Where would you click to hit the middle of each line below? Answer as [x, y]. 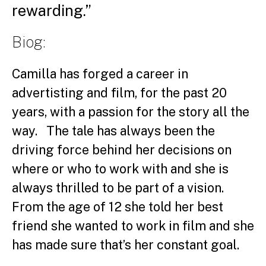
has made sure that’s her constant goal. [130, 245]
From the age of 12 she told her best [118, 207]
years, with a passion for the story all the [131, 112]
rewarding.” [52, 11]
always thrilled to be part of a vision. [121, 188]
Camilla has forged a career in [100, 74]
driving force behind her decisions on [122, 150]
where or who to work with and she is [120, 169]
